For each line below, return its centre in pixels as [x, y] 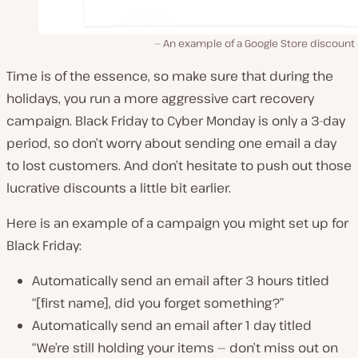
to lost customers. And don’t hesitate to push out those [179, 166]
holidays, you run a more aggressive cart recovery [160, 99]
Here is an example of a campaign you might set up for [177, 223]
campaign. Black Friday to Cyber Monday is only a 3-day [176, 121]
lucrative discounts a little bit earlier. [119, 188]
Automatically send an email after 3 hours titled [181, 281]
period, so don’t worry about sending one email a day [171, 143]
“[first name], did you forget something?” [158, 303]
